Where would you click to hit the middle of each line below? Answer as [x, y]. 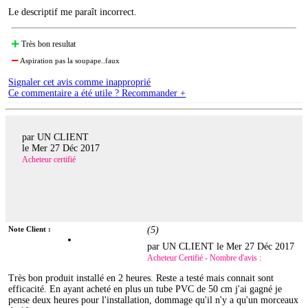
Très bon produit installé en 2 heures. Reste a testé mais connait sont [141, 278]
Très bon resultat [48, 44]
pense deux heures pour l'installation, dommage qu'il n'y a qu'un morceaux [154, 300]
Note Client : [30, 229]
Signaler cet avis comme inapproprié [80, 82]
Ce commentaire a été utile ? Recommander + [97, 93]
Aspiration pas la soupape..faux [69, 61]
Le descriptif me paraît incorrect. [73, 12]
